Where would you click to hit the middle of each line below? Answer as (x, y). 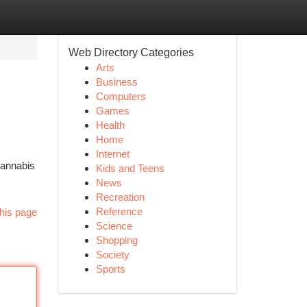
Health (110, 125)
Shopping (116, 240)
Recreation (120, 197)
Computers (121, 96)
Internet (112, 154)
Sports (110, 269)
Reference (119, 211)
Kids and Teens (130, 168)
